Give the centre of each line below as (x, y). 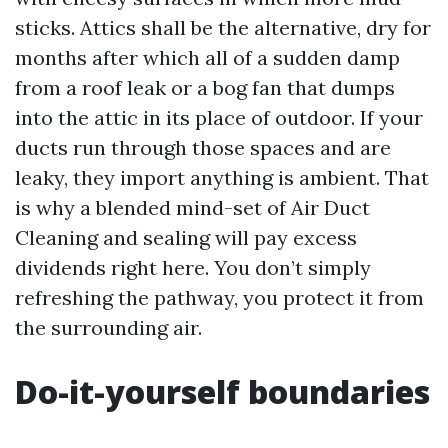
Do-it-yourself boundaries (222, 391)
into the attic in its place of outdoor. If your (219, 117)
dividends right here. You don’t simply (193, 267)
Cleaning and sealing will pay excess (186, 237)
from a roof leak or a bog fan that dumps (205, 87)
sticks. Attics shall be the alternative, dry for (223, 27)
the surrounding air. (108, 327)
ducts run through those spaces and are (203, 147)
